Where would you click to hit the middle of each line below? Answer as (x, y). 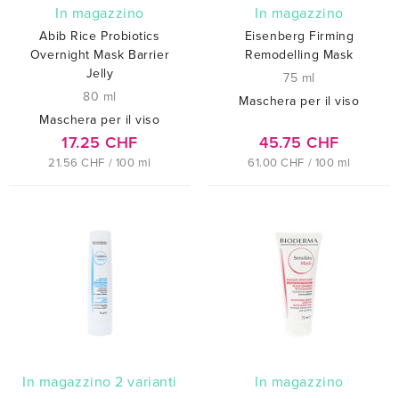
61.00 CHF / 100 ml (299, 163)
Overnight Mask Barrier (100, 54)
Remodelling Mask (299, 54)
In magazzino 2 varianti (102, 382)
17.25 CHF (100, 142)
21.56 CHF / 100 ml (100, 163)
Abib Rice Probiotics (100, 36)
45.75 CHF (299, 142)
